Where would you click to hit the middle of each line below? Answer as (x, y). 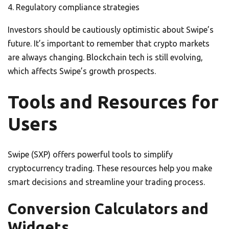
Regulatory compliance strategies (78, 7)
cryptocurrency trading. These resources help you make (110, 168)
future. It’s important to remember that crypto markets (109, 43)
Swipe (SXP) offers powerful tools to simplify (90, 154)
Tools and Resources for (113, 101)
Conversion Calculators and (108, 208)
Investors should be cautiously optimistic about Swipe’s (111, 29)
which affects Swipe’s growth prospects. (82, 71)
